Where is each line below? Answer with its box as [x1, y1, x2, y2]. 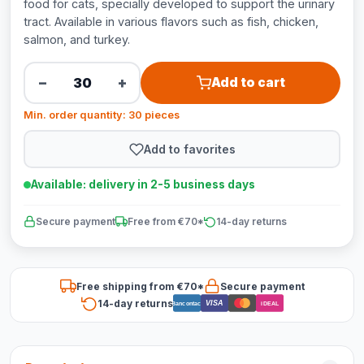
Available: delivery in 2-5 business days [31, 178, 255, 191]
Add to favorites [143, 141, 236, 156]
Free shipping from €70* [76, 279, 204, 292]
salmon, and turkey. [24, 32, 130, 46]
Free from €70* [128, 215, 204, 227]
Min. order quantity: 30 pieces [24, 109, 180, 121]
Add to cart [210, 75, 285, 90]
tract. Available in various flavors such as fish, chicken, [24, 15, 318, 28]
